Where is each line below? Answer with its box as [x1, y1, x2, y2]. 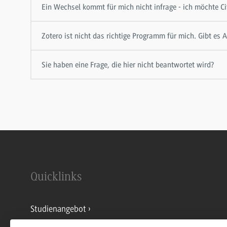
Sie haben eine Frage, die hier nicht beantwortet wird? [42, 60, 214, 70]
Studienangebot [30, 204, 86, 214]
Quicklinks [30, 171, 82, 184]
